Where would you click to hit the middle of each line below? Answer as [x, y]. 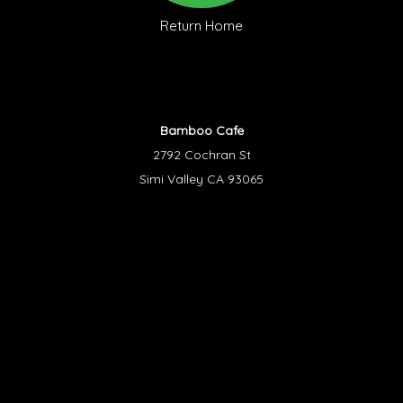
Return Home [201, 26]
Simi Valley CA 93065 [201, 179]
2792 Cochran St [201, 155]
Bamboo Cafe [201, 130]
